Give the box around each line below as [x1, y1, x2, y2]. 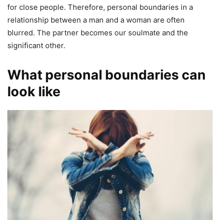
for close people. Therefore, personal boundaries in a [7, 2, 193, 12]
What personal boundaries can [7, 66, 206, 83]
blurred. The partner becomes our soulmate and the [7, 27, 188, 37]
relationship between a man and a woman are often [7, 15, 185, 25]
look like [7, 83, 60, 100]
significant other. [7, 40, 65, 50]
